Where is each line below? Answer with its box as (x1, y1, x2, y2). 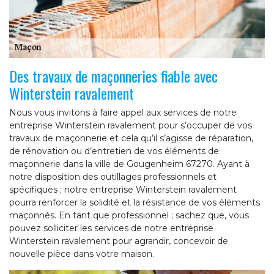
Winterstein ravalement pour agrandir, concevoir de (9, 235, 228, 246)
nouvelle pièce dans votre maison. (9, 248, 154, 259)
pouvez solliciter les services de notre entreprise (9, 222, 213, 234)
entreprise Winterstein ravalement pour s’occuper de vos (9, 119, 252, 131)
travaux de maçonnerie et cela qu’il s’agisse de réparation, (9, 132, 253, 144)
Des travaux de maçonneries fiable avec (9, 64, 218, 87)
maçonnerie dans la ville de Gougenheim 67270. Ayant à (9, 158, 250, 169)
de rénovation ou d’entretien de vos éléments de (9, 145, 219, 157)
